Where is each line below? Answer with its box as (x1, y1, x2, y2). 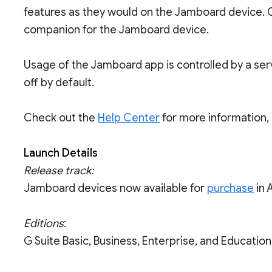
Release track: (24, 164, 94, 177)
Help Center (98, 111, 160, 124)
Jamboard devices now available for (24, 182, 208, 195)
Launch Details (24, 146, 98, 160)
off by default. (24, 76, 95, 89)
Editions (24, 217, 64, 230)
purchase (207, 182, 254, 195)
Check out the (24, 111, 98, 124)
